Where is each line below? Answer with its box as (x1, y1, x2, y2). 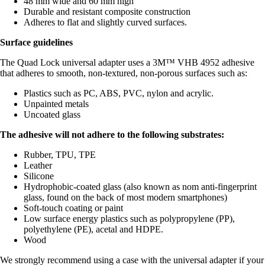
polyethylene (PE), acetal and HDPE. (24, 224, 163, 234)
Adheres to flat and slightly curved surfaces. (24, 17, 187, 27)
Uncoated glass (24, 109, 80, 119)
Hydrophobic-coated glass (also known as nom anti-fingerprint (24, 181, 257, 192)
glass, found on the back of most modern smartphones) (24, 192, 227, 202)
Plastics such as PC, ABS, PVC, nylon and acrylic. (24, 88, 214, 98)
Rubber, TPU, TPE (24, 149, 96, 160)
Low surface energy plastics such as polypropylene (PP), (24, 213, 235, 224)
